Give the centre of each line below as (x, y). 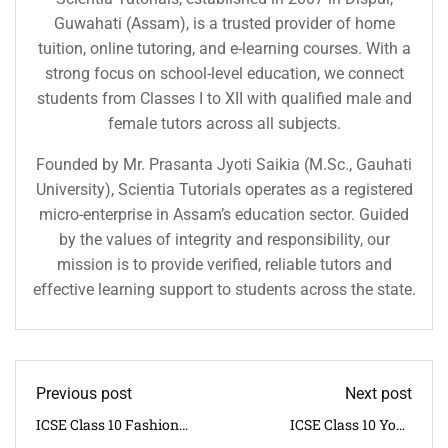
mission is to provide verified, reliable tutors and (224, 264)
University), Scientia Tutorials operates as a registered (224, 189)
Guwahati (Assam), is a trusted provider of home (224, 23)
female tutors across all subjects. (224, 123)
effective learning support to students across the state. (224, 289)
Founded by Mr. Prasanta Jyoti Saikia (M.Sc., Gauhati (224, 164)
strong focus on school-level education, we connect (224, 73)
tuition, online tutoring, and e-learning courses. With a (224, 48)
